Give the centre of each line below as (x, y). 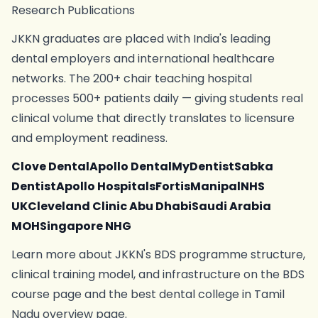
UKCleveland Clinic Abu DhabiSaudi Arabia (141, 206)
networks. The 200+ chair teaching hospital (132, 78)
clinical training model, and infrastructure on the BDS (158, 274)
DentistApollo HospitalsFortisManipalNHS (138, 186)
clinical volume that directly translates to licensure (153, 118)
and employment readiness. (89, 138)
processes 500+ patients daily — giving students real (157, 98)
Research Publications (73, 10)
